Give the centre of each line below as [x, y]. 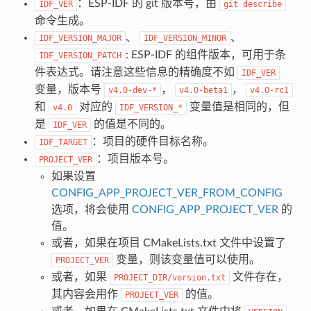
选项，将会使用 [91, 209]
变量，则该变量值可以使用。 [186, 259]
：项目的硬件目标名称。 [152, 141]
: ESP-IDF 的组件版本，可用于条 [205, 54]
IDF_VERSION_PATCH [80, 55]
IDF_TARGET [63, 142]
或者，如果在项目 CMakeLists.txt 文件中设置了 [168, 243]
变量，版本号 [69, 89]
